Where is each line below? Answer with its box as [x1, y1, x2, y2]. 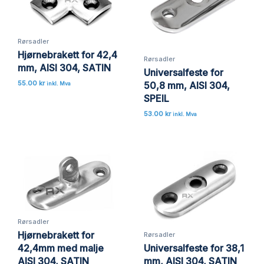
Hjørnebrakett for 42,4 [18, 48, 117, 61]
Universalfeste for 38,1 [144, 242, 244, 255]
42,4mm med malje [18, 242, 104, 255]
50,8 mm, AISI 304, [144, 80, 230, 92]
